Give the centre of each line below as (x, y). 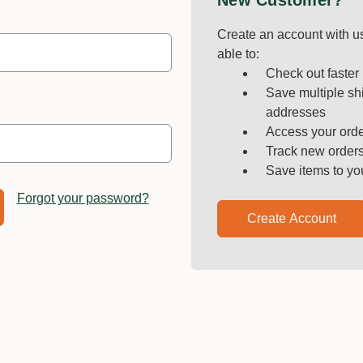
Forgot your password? (83, 198)
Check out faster (312, 73)
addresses (296, 112)
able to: (238, 54)
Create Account (292, 218)
